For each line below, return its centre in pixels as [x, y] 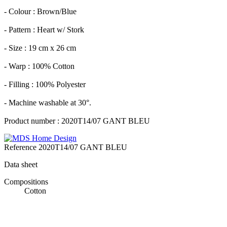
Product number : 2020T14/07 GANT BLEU [77, 121]
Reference [21, 147]
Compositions [26, 182]
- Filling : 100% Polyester [45, 85]
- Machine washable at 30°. [48, 103]
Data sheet [21, 165]
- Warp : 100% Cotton [39, 66]
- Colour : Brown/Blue [40, 12]
